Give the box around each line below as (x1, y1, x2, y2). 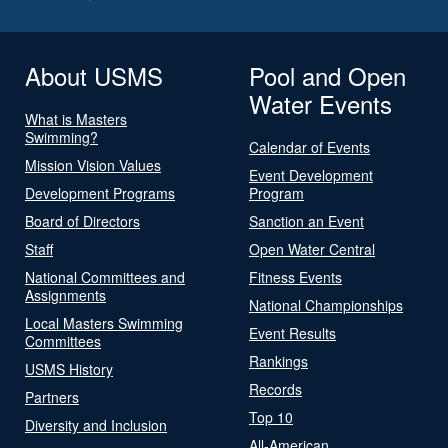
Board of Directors (25, 210, 140, 231)
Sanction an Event (249, 210, 364, 231)
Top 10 (249, 406, 293, 427)
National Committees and (25, 266, 185, 287)
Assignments (25, 284, 106, 305)
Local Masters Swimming (25, 312, 183, 333)
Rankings (249, 350, 308, 371)
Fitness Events (249, 266, 342, 287)
